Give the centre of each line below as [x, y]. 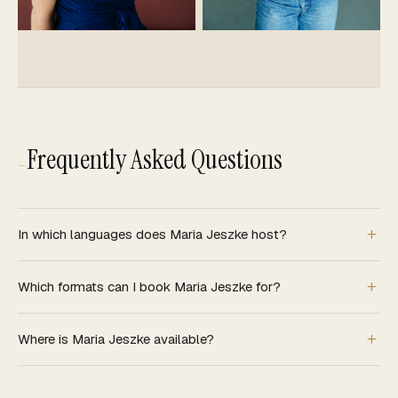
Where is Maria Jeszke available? [116, 338]
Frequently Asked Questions [155, 159]
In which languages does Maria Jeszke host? [152, 234]
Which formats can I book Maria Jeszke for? [149, 286]
